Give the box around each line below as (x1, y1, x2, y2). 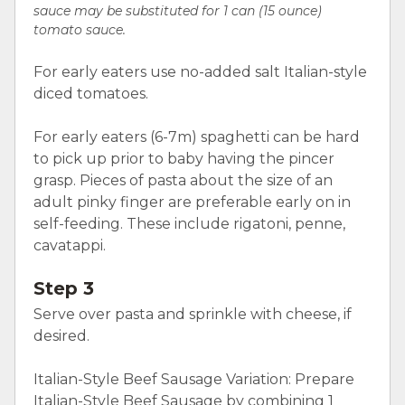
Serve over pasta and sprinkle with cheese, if (33, 306, 352, 324)
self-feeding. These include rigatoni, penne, (33, 214, 345, 232)
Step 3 (33, 278, 94, 300)
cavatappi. (33, 236, 106, 254)
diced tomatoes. (33, 84, 148, 102)
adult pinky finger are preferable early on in (33, 193, 351, 211)
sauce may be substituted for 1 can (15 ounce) (33, 2, 322, 19)
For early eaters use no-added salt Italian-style (33, 62, 367, 80)
